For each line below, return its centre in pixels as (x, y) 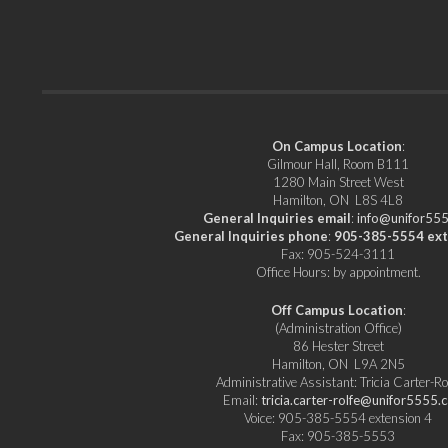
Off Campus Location (336, 309)
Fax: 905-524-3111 (338, 254)
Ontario (294, 21)
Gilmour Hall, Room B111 (338, 164)
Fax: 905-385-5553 (338, 435)
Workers (298, 45)
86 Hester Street (338, 345)
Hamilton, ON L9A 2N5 (338, 363)
